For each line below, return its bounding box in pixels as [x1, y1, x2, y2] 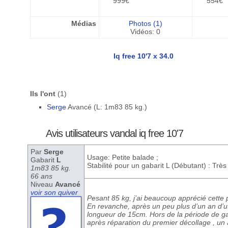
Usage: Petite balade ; [87, 153, 158, 161]
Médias [71, 19, 96, 27]
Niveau [30, 180, 55, 188]
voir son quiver [30, 188, 78, 196]
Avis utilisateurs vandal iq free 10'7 [46, 128, 184, 139]
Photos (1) [128, 19, 162, 27]
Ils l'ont [30, 90, 55, 98]
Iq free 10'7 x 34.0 [113, 52, 174, 60]
